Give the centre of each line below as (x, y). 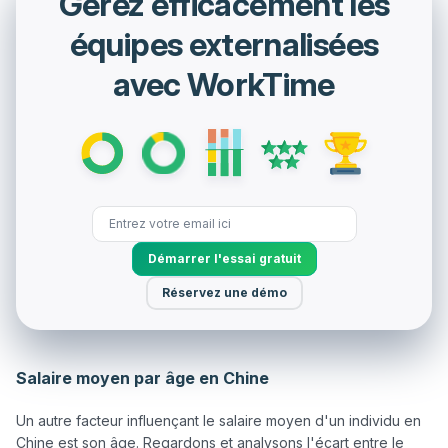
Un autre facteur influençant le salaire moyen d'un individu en (218, 421)
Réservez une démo (224, 293)
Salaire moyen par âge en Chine (142, 378)
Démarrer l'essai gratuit (224, 259)
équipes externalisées (224, 44)
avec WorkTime (224, 84)
